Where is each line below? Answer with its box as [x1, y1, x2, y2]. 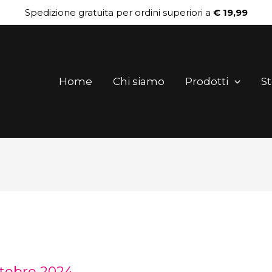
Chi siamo [112, 75, 165, 87]
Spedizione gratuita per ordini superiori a [24, 6, 213, 18]
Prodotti [185, 75, 228, 87]
